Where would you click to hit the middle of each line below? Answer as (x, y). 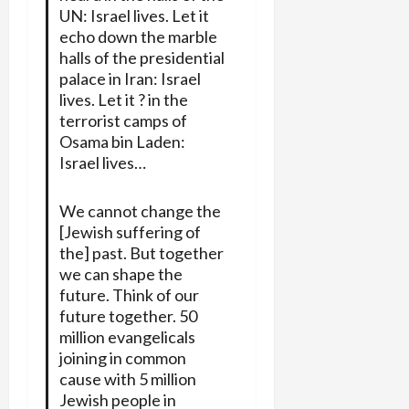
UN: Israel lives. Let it (134, 15)
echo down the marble (138, 36)
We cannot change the (140, 210)
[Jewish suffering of (130, 231)
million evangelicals (127, 336)
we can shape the (121, 273)
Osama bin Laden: (122, 141)
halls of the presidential (142, 57)
